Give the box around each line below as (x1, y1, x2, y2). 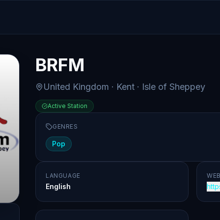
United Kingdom (43, 82, 109, 92)
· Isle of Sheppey (135, 82, 205, 92)
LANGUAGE (46, 172, 81, 179)
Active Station (48, 102, 87, 110)
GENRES (53, 123, 78, 130)
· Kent (109, 82, 135, 92)
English (46, 182, 71, 191)
